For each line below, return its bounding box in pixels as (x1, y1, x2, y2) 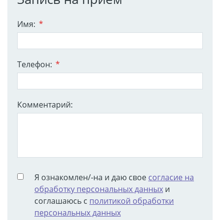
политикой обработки (89, 195, 174, 206)
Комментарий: (17, 99, 73, 110)
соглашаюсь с (34, 195, 89, 206)
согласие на (148, 171, 194, 183)
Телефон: (17, 58, 54, 70)
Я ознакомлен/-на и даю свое (34, 171, 148, 183)
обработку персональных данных (34, 183, 163, 194)
